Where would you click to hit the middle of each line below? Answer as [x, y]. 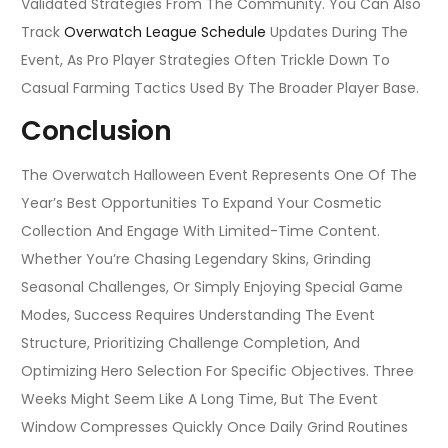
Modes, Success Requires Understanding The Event [198, 315]
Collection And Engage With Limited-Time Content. [200, 231]
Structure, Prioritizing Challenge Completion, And [190, 343]
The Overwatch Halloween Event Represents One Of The [219, 175]
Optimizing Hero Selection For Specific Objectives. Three [217, 371]
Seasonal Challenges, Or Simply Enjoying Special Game [212, 287]
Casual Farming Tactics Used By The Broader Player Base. [220, 87]
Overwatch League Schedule [165, 31]
